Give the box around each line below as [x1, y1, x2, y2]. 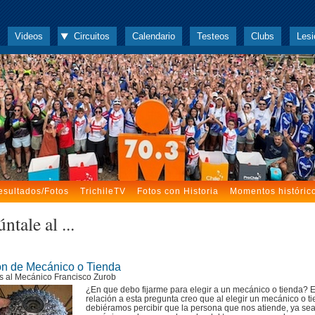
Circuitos [74, 31, 110, 41]
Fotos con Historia [136, 186, 219, 196]
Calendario [131, 31, 175, 41]
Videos [14, 31, 43, 41]
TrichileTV [79, 186, 126, 196]
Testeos [196, 31, 229, 41]
